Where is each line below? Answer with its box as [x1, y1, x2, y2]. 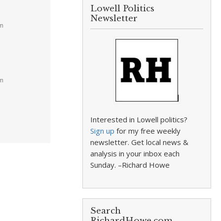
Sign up [90, 126, 115, 136]
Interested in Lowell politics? [90, 114, 188, 124]
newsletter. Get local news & [90, 137, 189, 147]
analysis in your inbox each [90, 148, 180, 158]
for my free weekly [114, 126, 181, 136]
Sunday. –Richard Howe [90, 160, 170, 170]
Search [90, 206, 121, 216]
